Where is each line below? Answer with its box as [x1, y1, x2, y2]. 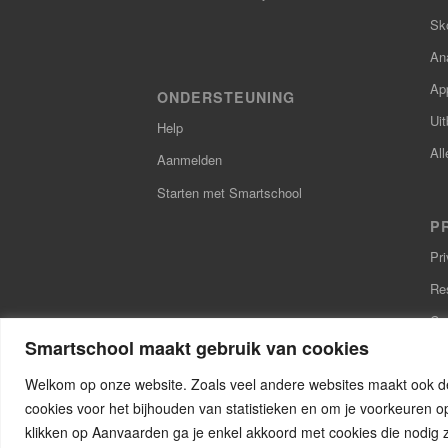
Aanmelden [157, 150, 222, 170]
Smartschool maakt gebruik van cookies [25, 334, 369, 361]
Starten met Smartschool [157, 182, 302, 202]
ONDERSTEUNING [157, 87, 295, 108]
